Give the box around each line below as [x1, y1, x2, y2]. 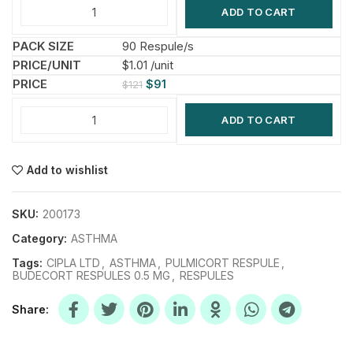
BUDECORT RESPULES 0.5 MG [13, 269, 170, 282]
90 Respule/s [122, 39, 194, 54]
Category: [12, 232, 70, 245]
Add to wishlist [27, 163, 108, 176]
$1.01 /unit [122, 58, 173, 72]
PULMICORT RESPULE [165, 256, 280, 269]
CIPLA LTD [46, 256, 100, 269]
